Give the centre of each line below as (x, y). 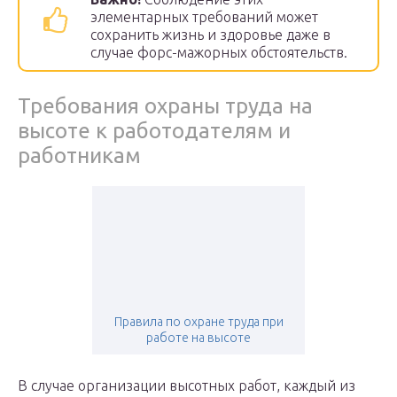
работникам (79, 156)
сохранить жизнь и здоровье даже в (210, 35)
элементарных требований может (204, 17)
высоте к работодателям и (154, 131)
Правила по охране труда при (198, 322)
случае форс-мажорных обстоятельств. (219, 53)
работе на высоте (198, 338)
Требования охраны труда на (165, 106)
